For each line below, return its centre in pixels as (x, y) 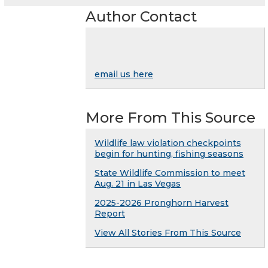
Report (110, 213)
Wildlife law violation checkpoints (168, 143)
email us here (124, 74)
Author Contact (141, 16)
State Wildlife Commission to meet (170, 173)
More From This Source (170, 117)
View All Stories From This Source (168, 232)
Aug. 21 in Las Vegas (138, 183)
